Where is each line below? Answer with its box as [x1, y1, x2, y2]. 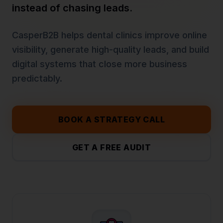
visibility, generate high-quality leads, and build [12, 44, 209, 55]
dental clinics [87, 30, 142, 40]
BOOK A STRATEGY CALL [58, 114, 165, 124]
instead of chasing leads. [12, 2, 132, 14]
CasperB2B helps [12, 30, 87, 40]
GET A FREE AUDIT [72, 142, 151, 152]
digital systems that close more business [12, 59, 187, 69]
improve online [142, 30, 207, 40]
